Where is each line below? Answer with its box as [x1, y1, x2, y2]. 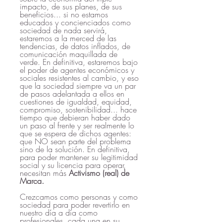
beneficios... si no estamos [20, 9, 108, 20]
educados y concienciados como [20, 17, 131, 28]
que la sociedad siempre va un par [20, 80, 136, 91]
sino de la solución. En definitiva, [20, 144, 130, 155]
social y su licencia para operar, [20, 160, 126, 170]
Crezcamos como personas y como [20, 191, 138, 202]
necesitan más [20, 167, 69, 178]
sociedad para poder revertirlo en [20, 199, 130, 210]
